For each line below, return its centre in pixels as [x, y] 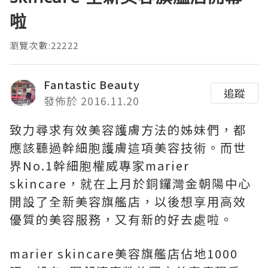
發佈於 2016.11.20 [92, 101]
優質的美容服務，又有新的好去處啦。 [121, 220]
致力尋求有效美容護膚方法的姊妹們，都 [128, 130]
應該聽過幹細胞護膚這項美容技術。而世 [128, 148]
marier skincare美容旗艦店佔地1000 [124, 254]
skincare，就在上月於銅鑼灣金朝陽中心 [130, 184]
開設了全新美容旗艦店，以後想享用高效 [128, 202]
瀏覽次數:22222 [44, 45]
